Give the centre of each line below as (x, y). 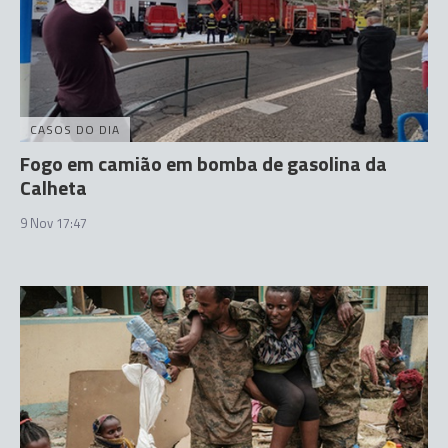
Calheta (53, 187)
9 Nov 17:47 (53, 222)
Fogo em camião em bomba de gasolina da (203, 163)
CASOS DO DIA (75, 129)
